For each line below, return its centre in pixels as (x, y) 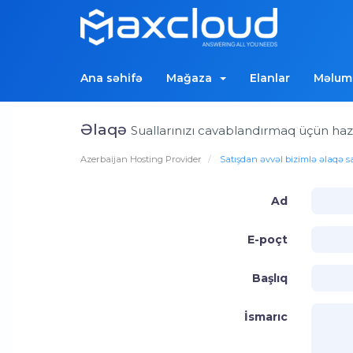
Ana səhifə (111, 78)
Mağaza (192, 78)
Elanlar (270, 78)
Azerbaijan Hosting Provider (141, 159)
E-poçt (267, 240)
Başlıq (269, 278)
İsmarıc (266, 317)
